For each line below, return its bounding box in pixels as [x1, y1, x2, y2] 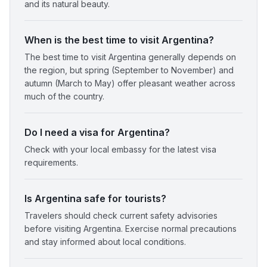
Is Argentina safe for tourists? [24, 193, 166, 205]
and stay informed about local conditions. [24, 237, 186, 247]
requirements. [24, 157, 78, 168]
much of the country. [24, 91, 104, 102]
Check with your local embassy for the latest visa [24, 144, 216, 155]
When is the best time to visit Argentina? [24, 34, 214, 46]
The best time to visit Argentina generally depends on [24, 52, 236, 63]
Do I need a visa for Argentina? [24, 126, 170, 139]
